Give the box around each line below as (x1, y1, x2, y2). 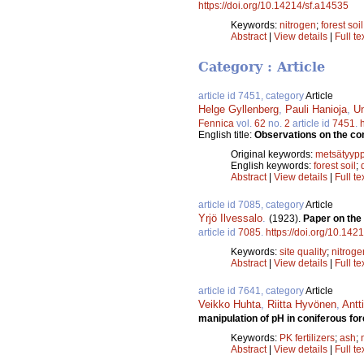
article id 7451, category (198, 90, 305, 102)
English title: (198, 129, 254, 141)
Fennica (198, 118, 234, 130)
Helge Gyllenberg (198, 103, 279, 116)
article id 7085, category (198, 199, 305, 211)
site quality (279, 246, 327, 258)
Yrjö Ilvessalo (198, 212, 262, 225)
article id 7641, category (198, 285, 305, 297)
